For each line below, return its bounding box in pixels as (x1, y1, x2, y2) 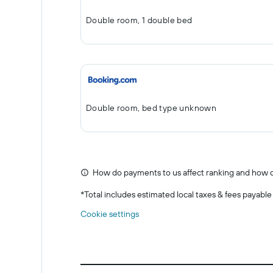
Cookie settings (80, 208, 139, 219)
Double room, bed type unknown (86, 102, 217, 113)
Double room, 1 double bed (86, 15, 193, 26)
